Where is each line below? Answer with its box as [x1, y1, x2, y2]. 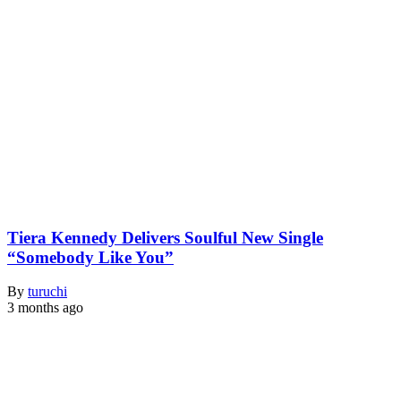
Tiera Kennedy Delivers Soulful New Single [7, 227, 323, 247]
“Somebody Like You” [7, 247, 174, 267]
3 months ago [7, 300, 83, 316]
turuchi [28, 284, 67, 300]
